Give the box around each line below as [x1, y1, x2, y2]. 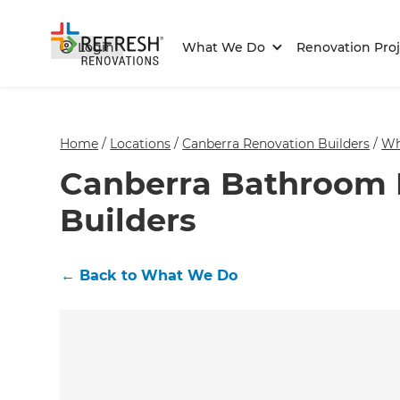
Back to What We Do [79, 267, 238, 285]
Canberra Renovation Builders [182, 136, 371, 153]
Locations [110, 136, 171, 153]
